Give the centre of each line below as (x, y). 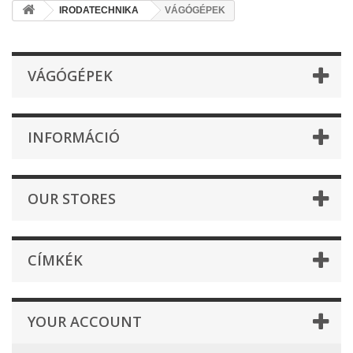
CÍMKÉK (55, 260)
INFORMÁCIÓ (74, 137)
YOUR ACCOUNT (85, 321)
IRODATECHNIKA (99, 10)
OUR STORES (72, 199)
